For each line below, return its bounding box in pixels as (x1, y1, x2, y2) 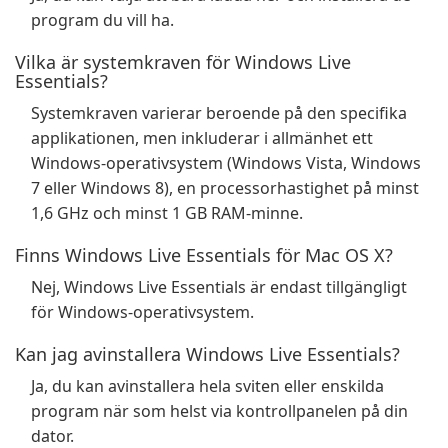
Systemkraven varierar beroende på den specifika (31, 102, 407, 124)
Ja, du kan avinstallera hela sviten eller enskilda (31, 375, 384, 397)
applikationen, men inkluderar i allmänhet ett (31, 127, 373, 149)
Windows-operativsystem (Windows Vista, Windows (31, 152, 421, 174)
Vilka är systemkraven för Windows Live (15, 50, 351, 74)
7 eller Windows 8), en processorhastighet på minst (31, 177, 419, 199)
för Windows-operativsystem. (31, 301, 254, 323)
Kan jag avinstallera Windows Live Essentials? (15, 342, 400, 366)
